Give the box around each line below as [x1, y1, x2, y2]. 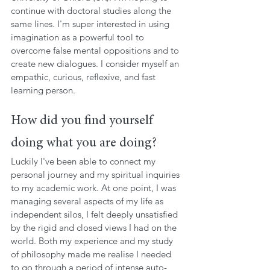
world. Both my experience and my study [11, 234, 175, 246]
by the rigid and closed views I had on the [11, 221, 179, 233]
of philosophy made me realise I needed [11, 248, 174, 260]
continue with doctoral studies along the [11, 4, 174, 16]
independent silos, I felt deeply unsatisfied [11, 208, 180, 220]
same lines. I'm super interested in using [11, 17, 172, 30]
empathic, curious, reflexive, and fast [11, 71, 158, 83]
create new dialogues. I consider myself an [11, 57, 181, 69]
